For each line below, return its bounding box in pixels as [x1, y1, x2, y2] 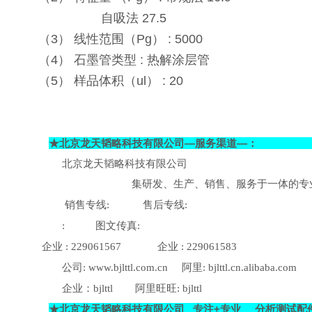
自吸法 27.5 [28, 10, 167, 25]
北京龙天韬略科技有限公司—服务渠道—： [59, 136, 258, 149]
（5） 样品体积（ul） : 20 [28, 73, 184, 88]
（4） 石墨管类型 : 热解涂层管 [28, 52, 210, 67]
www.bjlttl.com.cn [88, 261, 168, 273]
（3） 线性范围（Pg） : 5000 [28, 31, 203, 46]
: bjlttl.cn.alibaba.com [202, 261, 297, 273]
